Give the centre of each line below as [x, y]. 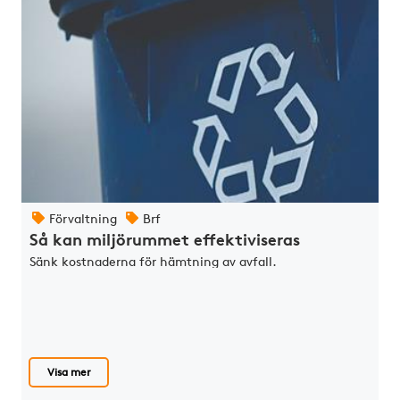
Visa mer [69, 371]
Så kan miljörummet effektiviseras [165, 239]
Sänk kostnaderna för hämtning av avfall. [154, 261]
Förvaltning [83, 218]
